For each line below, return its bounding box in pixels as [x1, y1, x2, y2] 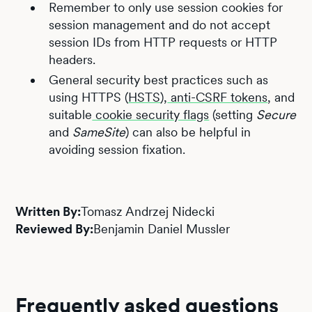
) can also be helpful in [125, 125, 251, 139]
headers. [49, 52, 96, 67]
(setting [209, 107, 257, 122]
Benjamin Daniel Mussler [93, 221, 231, 236]
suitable [49, 107, 93, 122]
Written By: [15, 204, 81, 219]
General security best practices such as [49, 72, 269, 87]
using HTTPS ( [49, 90, 129, 104]
